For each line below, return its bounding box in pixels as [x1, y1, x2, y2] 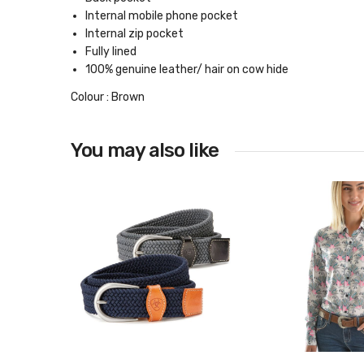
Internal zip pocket [85, 27, 184, 41]
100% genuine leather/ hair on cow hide [85, 63, 288, 76]
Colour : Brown [71, 90, 145, 104]
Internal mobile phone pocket [85, 9, 238, 23]
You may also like [71, 139, 219, 162]
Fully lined [85, 45, 136, 58]
